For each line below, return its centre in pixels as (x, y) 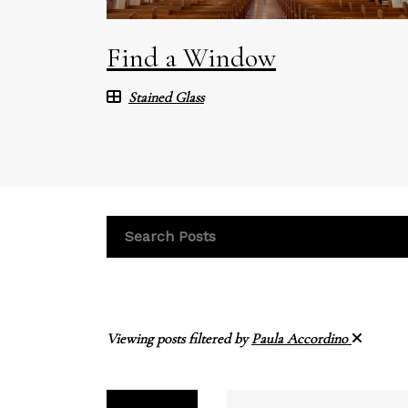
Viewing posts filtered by (179, 338)
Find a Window (191, 57)
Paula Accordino (301, 338)
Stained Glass (166, 97)
